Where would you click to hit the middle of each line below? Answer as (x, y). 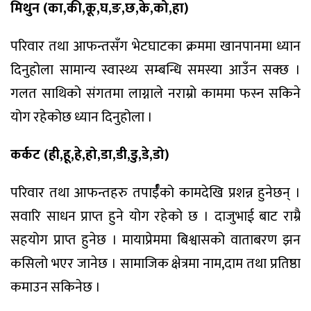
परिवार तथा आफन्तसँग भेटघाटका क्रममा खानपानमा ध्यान (155, 46)
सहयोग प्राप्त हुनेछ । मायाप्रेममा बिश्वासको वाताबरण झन (155, 241)
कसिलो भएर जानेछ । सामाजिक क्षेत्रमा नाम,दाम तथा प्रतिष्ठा (155, 264)
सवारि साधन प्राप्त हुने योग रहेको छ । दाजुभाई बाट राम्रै (155, 217)
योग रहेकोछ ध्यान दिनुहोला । (82, 117)
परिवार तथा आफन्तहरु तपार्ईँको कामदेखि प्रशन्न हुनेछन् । (155, 193)
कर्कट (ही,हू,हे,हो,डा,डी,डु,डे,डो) (90, 155)
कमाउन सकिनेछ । (56, 288)
